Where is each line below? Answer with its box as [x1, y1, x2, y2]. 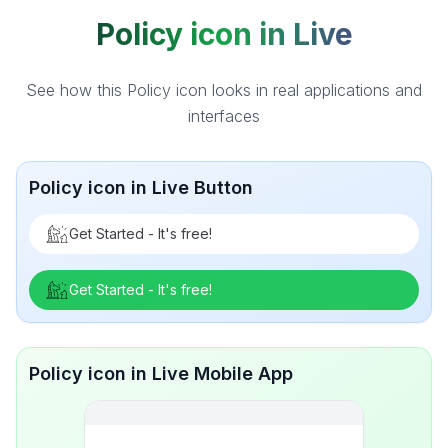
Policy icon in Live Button [29, 177, 253, 198]
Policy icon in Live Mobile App [29, 363, 293, 384]
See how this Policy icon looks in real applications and [26, 80, 422, 100]
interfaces [188, 106, 260, 126]
